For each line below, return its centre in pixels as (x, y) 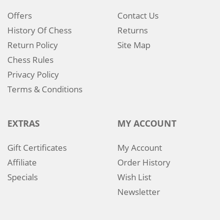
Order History (144, 162)
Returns (133, 30)
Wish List (134, 177)
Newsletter (139, 192)
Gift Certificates (37, 147)
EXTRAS (24, 123)
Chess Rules (30, 59)
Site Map (134, 45)
